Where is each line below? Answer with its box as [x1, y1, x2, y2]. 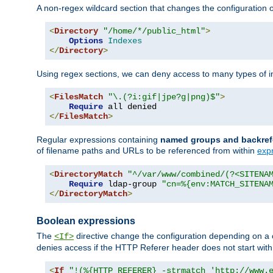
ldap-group [103, 179, 161, 189]
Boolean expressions [37, 215, 135, 226]
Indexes [108, 35, 142, 46]
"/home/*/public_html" [103, 26, 205, 36]
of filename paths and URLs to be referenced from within [37, 145, 257, 155]
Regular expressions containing [37, 134, 160, 144]
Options [69, 35, 103, 46]
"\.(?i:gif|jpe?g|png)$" [108, 91, 220, 102]
